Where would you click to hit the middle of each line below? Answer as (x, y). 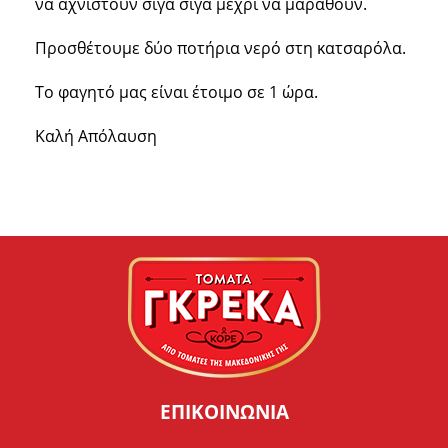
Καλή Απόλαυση (96, 136)
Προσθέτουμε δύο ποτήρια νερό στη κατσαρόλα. (220, 48)
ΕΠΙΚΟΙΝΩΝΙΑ (224, 411)
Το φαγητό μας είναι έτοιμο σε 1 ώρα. (176, 92)
